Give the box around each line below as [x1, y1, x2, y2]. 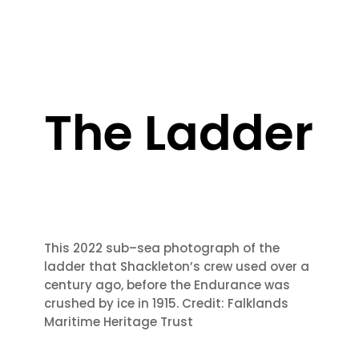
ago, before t [95, 276, 175, 294]
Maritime [43, 313, 103, 331]
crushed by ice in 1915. [43, 295, 182, 313]
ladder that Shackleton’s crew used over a [43, 258, 309, 276]
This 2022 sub [43, 240, 129, 257]
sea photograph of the [136, 240, 280, 257]
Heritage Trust [103, 313, 193, 331]
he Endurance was [175, 276, 290, 294]
